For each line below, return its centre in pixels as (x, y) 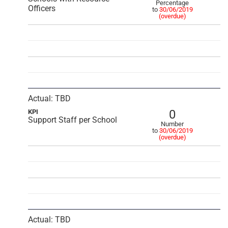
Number (172, 124)
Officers (42, 8)
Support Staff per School (73, 120)
